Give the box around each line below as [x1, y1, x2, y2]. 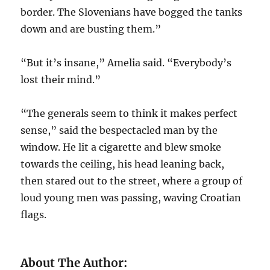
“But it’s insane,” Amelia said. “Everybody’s [20, 56, 232, 69]
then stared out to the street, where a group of [20, 174, 243, 187]
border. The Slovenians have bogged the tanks [20, 5, 243, 18]
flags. [20, 208, 47, 221]
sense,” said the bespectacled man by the [20, 124, 218, 136]
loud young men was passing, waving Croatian [20, 191, 242, 204]
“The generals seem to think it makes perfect [20, 107, 238, 119]
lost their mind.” [20, 73, 101, 86]
